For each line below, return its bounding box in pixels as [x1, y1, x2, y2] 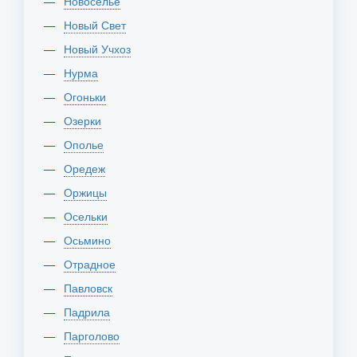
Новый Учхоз [72, 41, 131, 57]
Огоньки [73, 88, 106, 104]
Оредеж [73, 160, 105, 176]
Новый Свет [72, 17, 126, 33]
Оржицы [73, 184, 107, 200]
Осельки [73, 208, 108, 224]
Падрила [72, 304, 110, 320]
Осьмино [73, 232, 111, 248]
